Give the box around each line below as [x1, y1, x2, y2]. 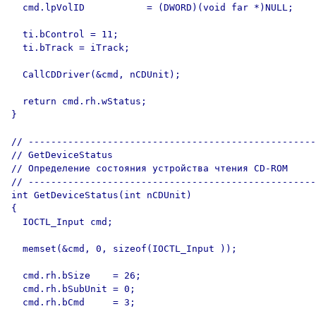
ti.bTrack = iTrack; [11, 42, 130, 53]
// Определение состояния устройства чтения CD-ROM [11, 163, 288, 174]
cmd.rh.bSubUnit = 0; [11, 284, 135, 294]
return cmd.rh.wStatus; [11, 96, 147, 107]
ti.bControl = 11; [11, 29, 119, 39]
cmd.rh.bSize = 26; [11, 270, 141, 281]
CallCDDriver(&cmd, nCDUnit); [11, 69, 181, 80]
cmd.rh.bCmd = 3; [11, 297, 135, 308]
